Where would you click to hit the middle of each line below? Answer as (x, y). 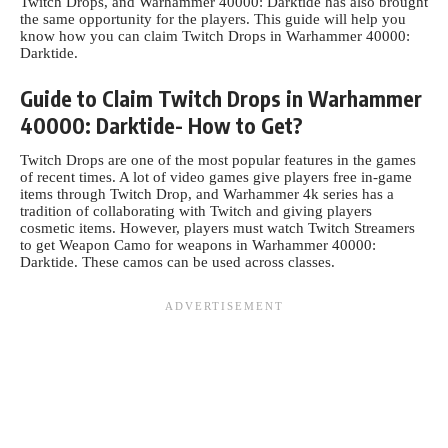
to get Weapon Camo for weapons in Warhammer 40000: (198, 245)
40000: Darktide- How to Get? (161, 125)
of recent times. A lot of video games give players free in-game (216, 177)
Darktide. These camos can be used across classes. (177, 262)
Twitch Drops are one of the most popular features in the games (218, 160)
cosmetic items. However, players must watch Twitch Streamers (217, 228)
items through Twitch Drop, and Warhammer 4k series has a (207, 194)
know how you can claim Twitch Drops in (153, 36)
